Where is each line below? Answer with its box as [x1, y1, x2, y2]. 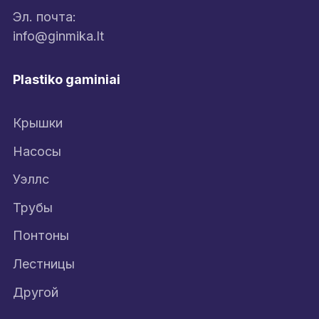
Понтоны [13, 228, 69, 244]
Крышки [13, 115, 63, 130]
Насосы [13, 143, 61, 159]
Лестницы [13, 256, 75, 271]
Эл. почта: [13, 9, 76, 24]
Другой [13, 284, 58, 300]
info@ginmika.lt [13, 28, 104, 43]
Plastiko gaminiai [13, 72, 120, 87]
